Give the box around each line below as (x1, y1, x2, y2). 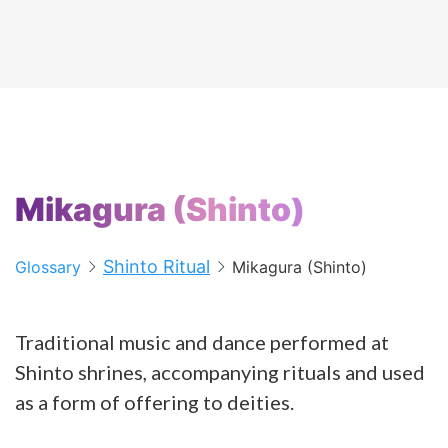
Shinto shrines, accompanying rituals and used (15, 359, 425, 384)
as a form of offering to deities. (15, 389, 294, 414)
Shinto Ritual (103, 255, 210, 277)
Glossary (15, 256, 81, 277)
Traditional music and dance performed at (15, 329, 389, 354)
